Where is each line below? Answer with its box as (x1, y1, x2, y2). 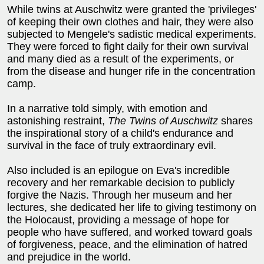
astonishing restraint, (7, 114, 108, 127)
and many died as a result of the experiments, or (7, 52, 234, 65)
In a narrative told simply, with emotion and (7, 102, 207, 114)
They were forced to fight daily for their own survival (7, 40, 249, 52)
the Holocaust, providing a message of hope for (7, 213, 229, 226)
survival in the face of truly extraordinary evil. (7, 139, 216, 151)
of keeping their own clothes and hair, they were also (7, 15, 253, 28)
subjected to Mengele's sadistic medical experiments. (7, 28, 256, 40)
